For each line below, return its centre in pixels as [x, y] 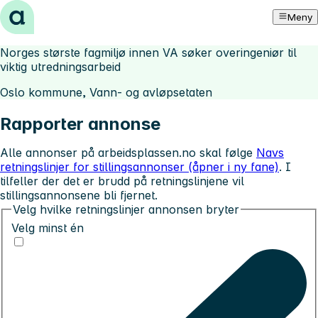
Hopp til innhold [49, 13]
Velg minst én [48, 227]
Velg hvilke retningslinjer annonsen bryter [126, 209]
